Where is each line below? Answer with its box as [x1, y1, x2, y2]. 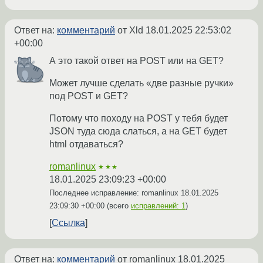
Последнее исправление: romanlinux [49, 188, 181, 198]
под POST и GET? [49, 91, 128, 102]
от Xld [115, 25, 146, 36]
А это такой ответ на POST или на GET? [49, 56, 224, 66]
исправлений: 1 [131, 201, 186, 211]
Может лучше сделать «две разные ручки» [49, 78, 234, 89]
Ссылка [52, 218, 85, 228]
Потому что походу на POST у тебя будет [49, 113, 228, 124]
